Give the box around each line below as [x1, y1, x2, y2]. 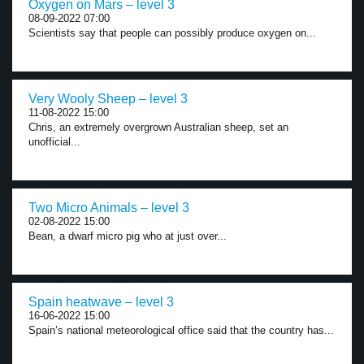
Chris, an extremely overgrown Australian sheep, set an [28, 121, 288, 133]
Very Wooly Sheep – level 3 [28, 92, 188, 106]
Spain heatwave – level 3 [28, 295, 174, 309]
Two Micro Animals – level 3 [28, 201, 189, 214]
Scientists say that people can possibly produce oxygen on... [28, 27, 316, 39]
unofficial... [28, 136, 80, 148]
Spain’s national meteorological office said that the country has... [28, 324, 334, 336]
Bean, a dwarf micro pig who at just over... [28, 230, 227, 242]
